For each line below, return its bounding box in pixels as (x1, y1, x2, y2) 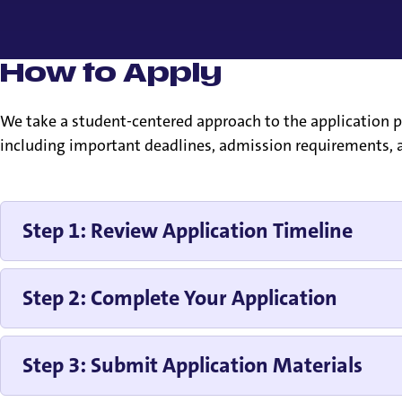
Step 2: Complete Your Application (22, 284, 337, 313)
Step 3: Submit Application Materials (22, 351, 363, 380)
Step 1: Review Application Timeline (22, 216, 353, 246)
